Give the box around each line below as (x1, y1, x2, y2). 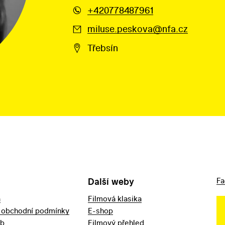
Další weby (88, 175, 135, 188)
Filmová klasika (88, 193, 142, 204)
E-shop (88, 205, 114, 216)
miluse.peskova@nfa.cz (87, 23, 188, 35)
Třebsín (87, 42, 118, 54)
